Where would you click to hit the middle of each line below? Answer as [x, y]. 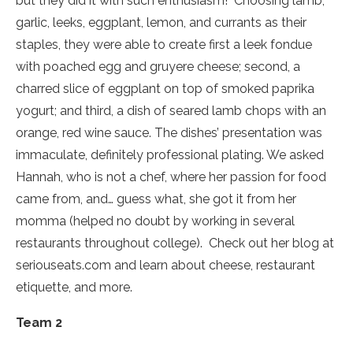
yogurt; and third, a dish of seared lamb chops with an [171, 111]
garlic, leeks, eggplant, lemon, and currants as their [161, 23]
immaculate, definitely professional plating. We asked [170, 155]
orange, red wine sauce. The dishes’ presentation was [169, 133]
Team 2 [39, 323]
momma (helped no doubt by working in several [155, 221]
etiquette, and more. [74, 288]
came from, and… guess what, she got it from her [156, 199]
